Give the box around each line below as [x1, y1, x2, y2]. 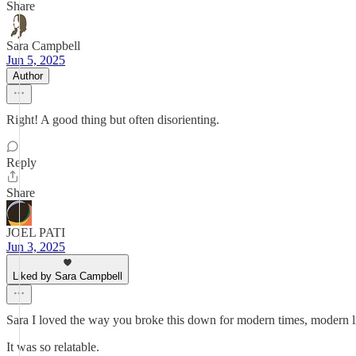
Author [13, 70, 43, 82]
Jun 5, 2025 [6, 53, 65, 67]
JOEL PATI [6, 226, 65, 239]
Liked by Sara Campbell [13, 270, 122, 282]
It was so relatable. [6, 340, 99, 354]
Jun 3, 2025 [6, 240, 65, 253]
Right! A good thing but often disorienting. [6, 113, 219, 126]
